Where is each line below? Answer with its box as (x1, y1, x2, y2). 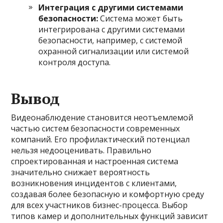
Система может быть (98, 13, 183, 24)
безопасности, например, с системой (38, 35, 183, 46)
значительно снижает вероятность (11, 167, 150, 178)
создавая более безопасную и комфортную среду (11, 189, 205, 200)
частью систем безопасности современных (11, 123, 180, 134)
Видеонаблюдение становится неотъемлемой (11, 112, 194, 123)
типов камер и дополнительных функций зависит (11, 211, 209, 222)
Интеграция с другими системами (38, 2, 184, 13)
